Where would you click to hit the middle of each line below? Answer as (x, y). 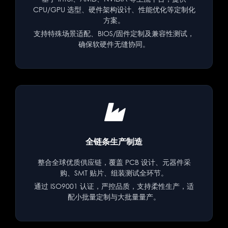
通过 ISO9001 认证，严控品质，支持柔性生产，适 (114, 186)
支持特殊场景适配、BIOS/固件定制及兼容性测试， (114, 33)
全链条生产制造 (114, 141)
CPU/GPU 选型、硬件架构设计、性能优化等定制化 (114, 9)
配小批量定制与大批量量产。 (114, 196)
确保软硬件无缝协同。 (114, 44)
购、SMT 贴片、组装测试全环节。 (114, 173)
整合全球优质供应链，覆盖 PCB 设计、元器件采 (114, 162)
